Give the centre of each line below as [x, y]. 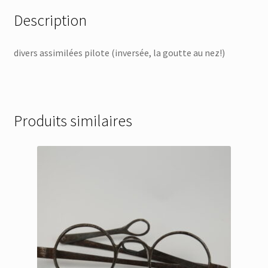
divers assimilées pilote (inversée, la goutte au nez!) [119, 53]
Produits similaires [73, 121]
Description [50, 21]
